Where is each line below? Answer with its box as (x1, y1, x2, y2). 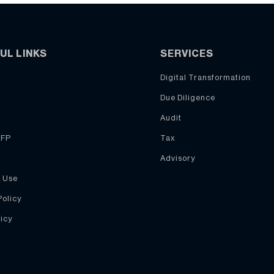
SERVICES (160, 48, 214, 59)
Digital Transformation (160, 73, 251, 81)
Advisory (160, 154, 196, 162)
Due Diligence (160, 93, 216, 102)
